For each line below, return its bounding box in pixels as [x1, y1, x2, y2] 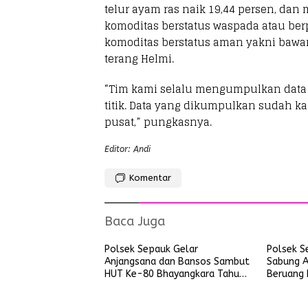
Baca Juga [104, 214, 165, 229]
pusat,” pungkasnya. [104, 113, 212, 131]
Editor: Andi [104, 144, 151, 154]
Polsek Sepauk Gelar [104, 243, 198, 255]
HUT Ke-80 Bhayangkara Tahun [104, 268, 245, 280]
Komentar [129, 173, 171, 183]
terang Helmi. [104, 49, 174, 68]
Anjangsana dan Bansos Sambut [104, 256, 250, 267]
